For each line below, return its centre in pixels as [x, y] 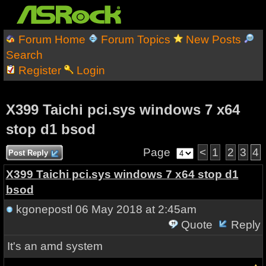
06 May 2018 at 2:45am [134, 209]
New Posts [213, 39]
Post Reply [28, 153]
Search [24, 55]
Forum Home [52, 39]
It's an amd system [55, 246]
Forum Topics [135, 39]
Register [39, 70]
